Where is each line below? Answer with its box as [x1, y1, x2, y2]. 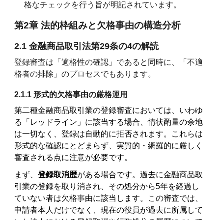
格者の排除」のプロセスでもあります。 [14, 70, 156, 78]
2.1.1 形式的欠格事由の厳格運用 [14, 90, 128, 99]
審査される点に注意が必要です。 [14, 153, 133, 162]
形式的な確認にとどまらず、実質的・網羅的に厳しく [14, 141, 203, 150]
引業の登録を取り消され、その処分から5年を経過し [14, 182, 200, 191]
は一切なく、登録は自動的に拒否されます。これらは [14, 130, 203, 138]
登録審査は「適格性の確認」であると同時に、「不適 [14, 58, 203, 66]
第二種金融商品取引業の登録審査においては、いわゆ [14, 106, 203, 114]
